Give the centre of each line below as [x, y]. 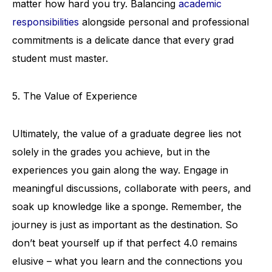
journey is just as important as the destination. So [125, 224]
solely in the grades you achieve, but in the [111, 151]
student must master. [60, 58]
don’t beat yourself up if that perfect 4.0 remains [125, 243]
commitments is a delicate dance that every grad [123, 40]
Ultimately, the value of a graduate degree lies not [127, 133]
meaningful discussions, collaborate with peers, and [131, 188]
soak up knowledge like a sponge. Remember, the [127, 206]
